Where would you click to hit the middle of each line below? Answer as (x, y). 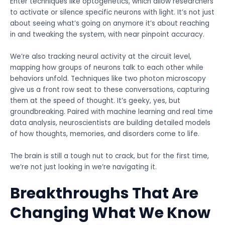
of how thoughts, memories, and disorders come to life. (105, 134)
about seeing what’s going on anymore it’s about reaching (110, 24)
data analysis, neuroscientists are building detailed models (110, 123)
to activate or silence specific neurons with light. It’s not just (112, 13)
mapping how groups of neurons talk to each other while (107, 68)
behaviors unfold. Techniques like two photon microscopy (108, 79)
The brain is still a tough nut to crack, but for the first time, (109, 156)
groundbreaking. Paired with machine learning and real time (111, 112)
